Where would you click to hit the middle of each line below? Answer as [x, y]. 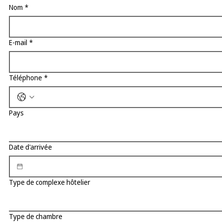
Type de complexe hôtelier [49, 182]
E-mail [18, 43]
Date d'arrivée [30, 147]
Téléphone [25, 78]
